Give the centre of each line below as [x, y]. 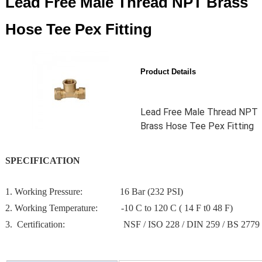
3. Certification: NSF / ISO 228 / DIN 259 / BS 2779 [132, 224]
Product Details [168, 72]
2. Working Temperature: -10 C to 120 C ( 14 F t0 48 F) [120, 208]
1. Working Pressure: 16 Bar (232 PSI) [95, 192]
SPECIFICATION [42, 161]
